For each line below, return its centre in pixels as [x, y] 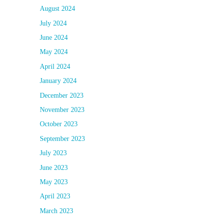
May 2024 [54, 52]
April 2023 [55, 196]
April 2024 [55, 66]
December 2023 [62, 95]
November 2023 [62, 110]
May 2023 [54, 182]
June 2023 [54, 167]
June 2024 [54, 37]
